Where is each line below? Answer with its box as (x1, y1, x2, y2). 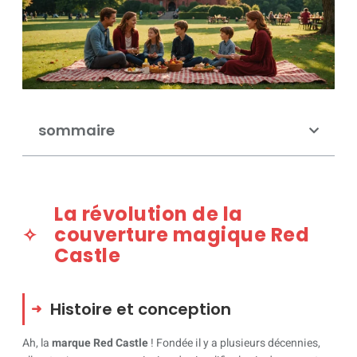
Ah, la (22, 335, 52, 351)
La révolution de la (54, 201, 243, 227)
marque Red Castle (52, 335, 148, 351)
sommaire (38, 120, 115, 140)
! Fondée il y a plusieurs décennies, (148, 335, 320, 351)
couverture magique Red (54, 222, 309, 248)
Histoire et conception (50, 298, 231, 320)
